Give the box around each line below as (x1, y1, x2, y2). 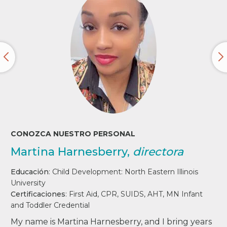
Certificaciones (11, 189, 66, 199)
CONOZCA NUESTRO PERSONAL (11, 129, 136, 138)
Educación (11, 167, 49, 176)
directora (133, 144, 184, 159)
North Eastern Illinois (125, 167, 199, 176)
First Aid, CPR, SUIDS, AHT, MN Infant (69, 189, 203, 199)
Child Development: (52, 167, 125, 176)
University (11, 178, 46, 187)
